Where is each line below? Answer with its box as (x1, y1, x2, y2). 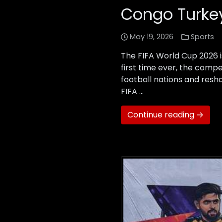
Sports (190, 32, 214, 42)
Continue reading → (127, 109, 204, 121)
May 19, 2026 (130, 32, 174, 42)
